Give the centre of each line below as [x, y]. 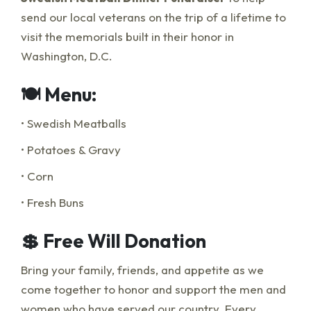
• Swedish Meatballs [74, 124]
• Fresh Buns [52, 203]
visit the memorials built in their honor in [127, 37]
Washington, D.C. [67, 56]
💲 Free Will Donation [114, 241]
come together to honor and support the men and [153, 289]
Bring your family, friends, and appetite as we [142, 270]
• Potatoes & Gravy [71, 150]
